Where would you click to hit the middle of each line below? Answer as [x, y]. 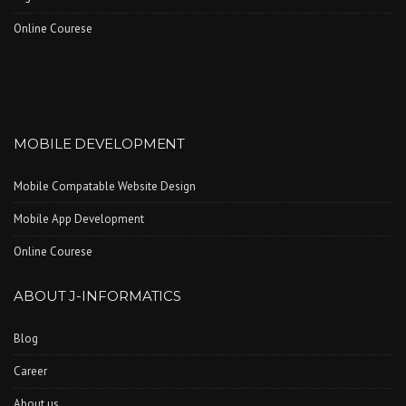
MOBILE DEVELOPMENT [100, 144]
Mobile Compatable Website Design [105, 186]
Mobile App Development [79, 218]
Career [30, 371]
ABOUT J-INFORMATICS [98, 295]
